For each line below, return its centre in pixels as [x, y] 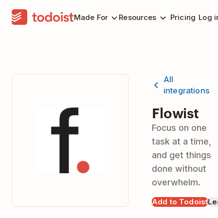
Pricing [183, 17]
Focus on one [179, 128]
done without [179, 169]
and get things [182, 155]
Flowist [176, 112]
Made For [91, 17]
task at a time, [182, 141]
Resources [138, 17]
